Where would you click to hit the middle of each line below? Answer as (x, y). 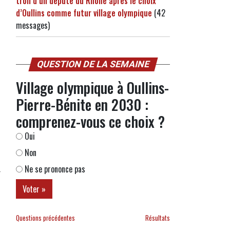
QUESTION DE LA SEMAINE (93, 64)
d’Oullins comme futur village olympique (84, 13)
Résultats (157, 218)
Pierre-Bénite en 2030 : (82, 104)
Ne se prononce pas (54, 169)
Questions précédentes (45, 218)
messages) (33, 25)
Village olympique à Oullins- (92, 88)
